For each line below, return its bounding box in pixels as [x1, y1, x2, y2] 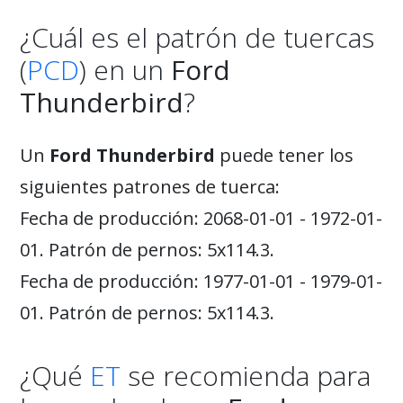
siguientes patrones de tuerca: [20, 175, 280, 199]
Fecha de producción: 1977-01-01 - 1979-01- [20, 269, 382, 293]
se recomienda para [121, 357, 371, 394]
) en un [79, 51, 171, 88]
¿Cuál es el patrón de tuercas [20, 19, 374, 56]
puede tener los [215, 143, 354, 167]
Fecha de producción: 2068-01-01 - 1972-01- [20, 206, 382, 230]
